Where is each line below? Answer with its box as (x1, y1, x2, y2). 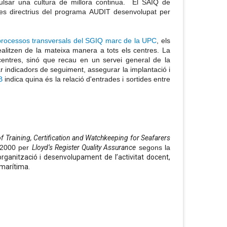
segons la (136, 143, 171, 152)
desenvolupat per (113, 8, 171, 16)
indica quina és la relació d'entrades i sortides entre (2, 75, 170, 84)
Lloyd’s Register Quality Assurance (31, 143, 136, 152)
